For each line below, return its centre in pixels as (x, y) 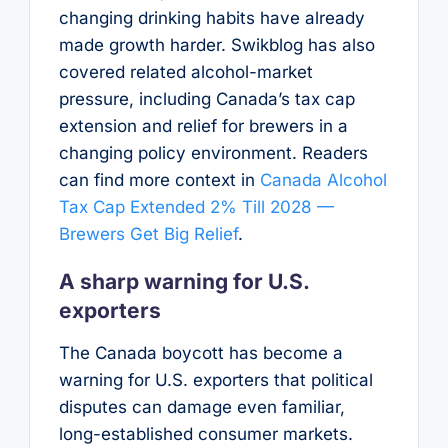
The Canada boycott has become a (200, 352)
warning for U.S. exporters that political (215, 379)
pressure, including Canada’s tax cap (206, 99)
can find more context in (159, 180)
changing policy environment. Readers (213, 153)
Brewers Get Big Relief (148, 234)
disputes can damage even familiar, (201, 406)
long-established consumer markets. (205, 433)
